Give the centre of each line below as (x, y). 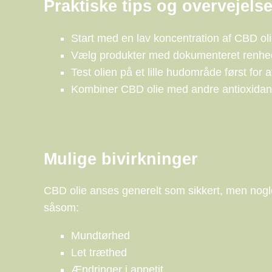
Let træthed (99, 253)
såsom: (61, 208)
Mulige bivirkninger (121, 159)
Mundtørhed (100, 236)
